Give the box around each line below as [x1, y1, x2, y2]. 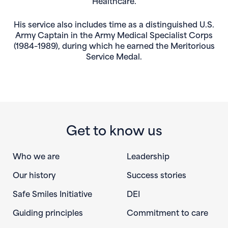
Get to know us [66, 119, 162, 139]
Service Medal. [86, 50, 142, 62]
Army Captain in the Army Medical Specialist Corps [15, 28, 213, 40]
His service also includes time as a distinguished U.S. [14, 18, 214, 30]
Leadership [127, 149, 169, 161]
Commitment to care [127, 206, 208, 218]
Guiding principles [13, 206, 83, 218]
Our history [13, 168, 55, 180]
